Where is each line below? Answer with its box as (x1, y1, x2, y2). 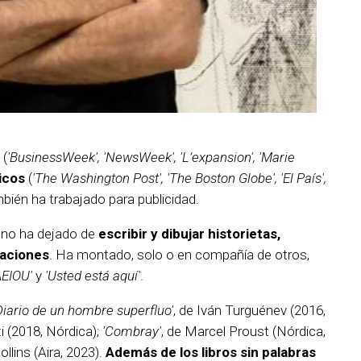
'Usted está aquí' (45, 267, 140, 284)
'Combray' (102, 322, 161, 339)
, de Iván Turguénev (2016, (173, 301, 326, 318)
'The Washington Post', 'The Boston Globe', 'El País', (32, 169, 326, 186)
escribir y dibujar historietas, (98, 225, 280, 242)
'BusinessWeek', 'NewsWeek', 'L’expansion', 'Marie (7, 148, 295, 165)
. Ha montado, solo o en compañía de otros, (49, 246, 309, 263)
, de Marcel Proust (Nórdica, (161, 322, 326, 339)
